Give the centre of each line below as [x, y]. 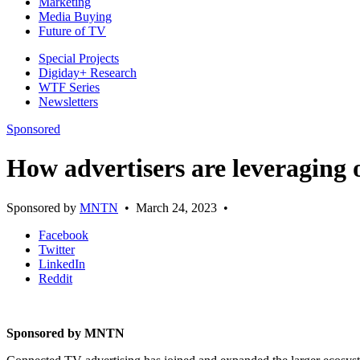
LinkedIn [62, 264]
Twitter [57, 249]
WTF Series [69, 88]
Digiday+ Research [88, 73]
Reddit [55, 278]
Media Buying [75, 17]
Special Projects [79, 59]
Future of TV [72, 31]
